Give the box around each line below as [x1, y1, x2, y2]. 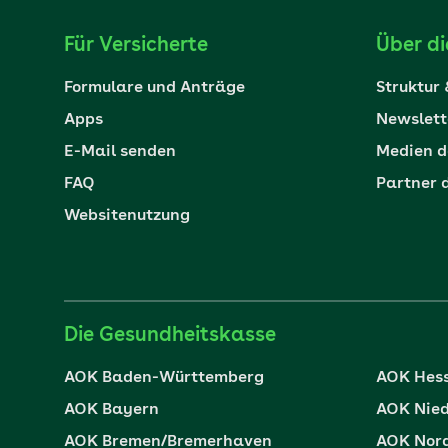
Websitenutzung [64, 208, 190, 224]
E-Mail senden [64, 144, 176, 160]
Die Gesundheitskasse [64, 326, 276, 346]
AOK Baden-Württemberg [64, 370, 264, 386]
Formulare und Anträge [64, 80, 245, 96]
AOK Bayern [64, 402, 159, 418]
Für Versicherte [64, 36, 208, 56]
